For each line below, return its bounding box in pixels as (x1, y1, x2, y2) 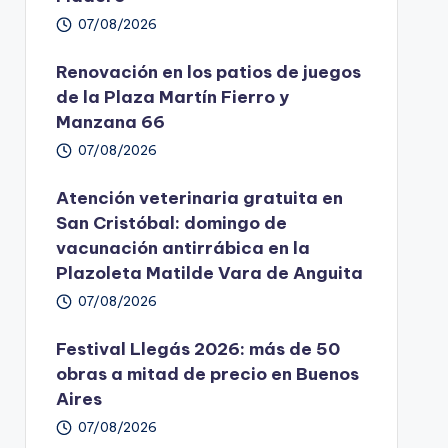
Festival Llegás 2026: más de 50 (55, 337, 340, 360)
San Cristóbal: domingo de (55, 211, 287, 234)
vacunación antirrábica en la (55, 236, 310, 259)
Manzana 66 (55, 110, 165, 133)
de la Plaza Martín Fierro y (55, 85, 289, 108)
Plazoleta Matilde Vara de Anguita (55, 261, 363, 284)
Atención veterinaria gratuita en (55, 186, 343, 209)
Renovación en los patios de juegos (55, 60, 361, 83)
